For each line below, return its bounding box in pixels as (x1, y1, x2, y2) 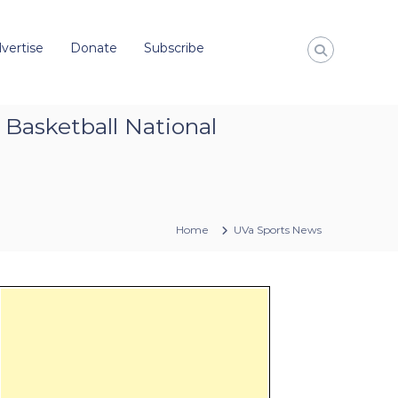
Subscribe (144, 40, 204, 56)
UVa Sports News (234, 222, 322, 236)
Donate (70, 40, 117, 56)
